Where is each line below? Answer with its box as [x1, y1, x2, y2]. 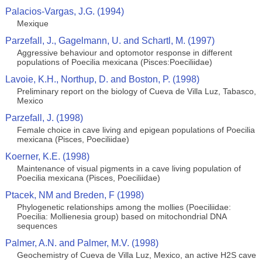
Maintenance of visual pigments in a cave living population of [16, 164, 241, 173]
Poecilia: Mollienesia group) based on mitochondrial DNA [16, 212, 226, 221]
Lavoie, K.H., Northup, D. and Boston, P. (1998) [5, 74, 199, 84]
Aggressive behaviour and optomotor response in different [16, 48, 232, 57]
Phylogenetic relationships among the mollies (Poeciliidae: [16, 202, 231, 212]
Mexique [16, 19, 49, 28]
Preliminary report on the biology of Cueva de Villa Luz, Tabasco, [16, 87, 256, 96]
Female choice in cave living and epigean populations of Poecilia [16, 125, 255, 135]
